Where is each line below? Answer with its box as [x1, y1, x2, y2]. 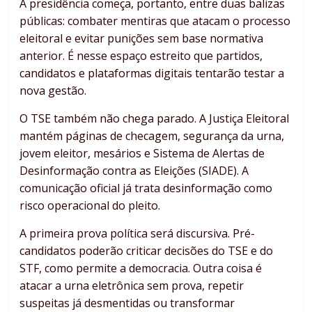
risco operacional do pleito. [19, 197, 161, 213]
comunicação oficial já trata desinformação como [19, 180, 273, 196]
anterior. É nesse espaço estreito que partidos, [19, 47, 263, 63]
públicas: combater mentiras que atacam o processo [19, 13, 291, 29]
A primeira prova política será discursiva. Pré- [19, 225, 256, 241]
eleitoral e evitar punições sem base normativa [19, 30, 264, 46]
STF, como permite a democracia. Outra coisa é [19, 260, 263, 276]
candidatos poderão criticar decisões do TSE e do [19, 242, 274, 258]
